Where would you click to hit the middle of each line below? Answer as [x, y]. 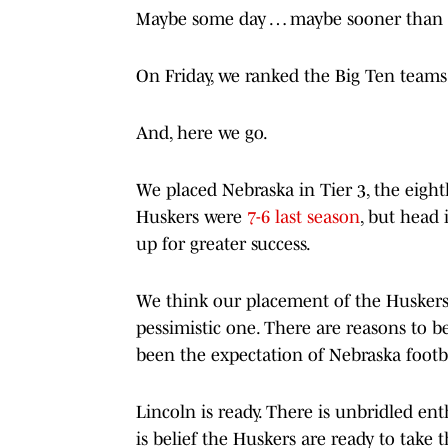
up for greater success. [223, 243]
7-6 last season [303, 216]
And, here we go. [202, 132]
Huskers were [191, 216]
